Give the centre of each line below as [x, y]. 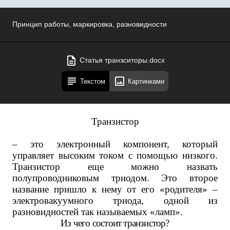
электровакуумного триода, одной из [115, 200]
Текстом [93, 81]
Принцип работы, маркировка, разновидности [90, 24]
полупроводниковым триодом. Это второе [115, 178]
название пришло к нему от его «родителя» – [115, 189]
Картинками [146, 81]
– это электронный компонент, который [115, 144]
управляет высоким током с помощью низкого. [115, 155]
